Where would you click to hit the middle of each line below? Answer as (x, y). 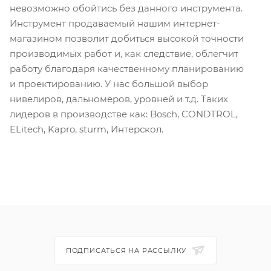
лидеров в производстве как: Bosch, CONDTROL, (124, 114)
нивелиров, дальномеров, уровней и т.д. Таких (119, 99)
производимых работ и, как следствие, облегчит (124, 54)
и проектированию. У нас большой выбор (109, 84)
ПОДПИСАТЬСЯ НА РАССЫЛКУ (127, 251)
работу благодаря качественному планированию (127, 69)
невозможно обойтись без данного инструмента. (126, 8)
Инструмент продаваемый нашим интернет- (115, 24)
